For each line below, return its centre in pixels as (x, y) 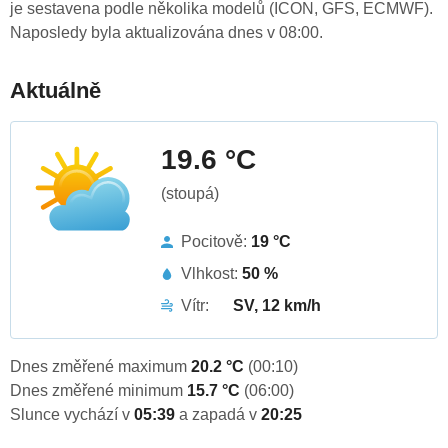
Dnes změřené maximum (100, 367)
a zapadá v (220, 415)
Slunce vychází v (72, 415)
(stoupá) (190, 194)
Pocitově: (216, 242)
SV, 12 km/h (277, 306)
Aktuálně (55, 91)
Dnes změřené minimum (98, 391)
